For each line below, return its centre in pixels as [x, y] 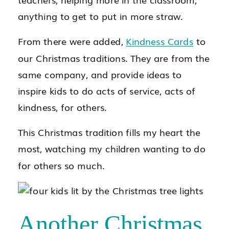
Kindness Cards [159, 41]
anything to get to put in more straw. [100, 16]
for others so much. [61, 165]
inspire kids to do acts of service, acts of [107, 90]
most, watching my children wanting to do [112, 148]
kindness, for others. [62, 107]
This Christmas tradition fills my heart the [109, 132]
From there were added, [72, 41]
